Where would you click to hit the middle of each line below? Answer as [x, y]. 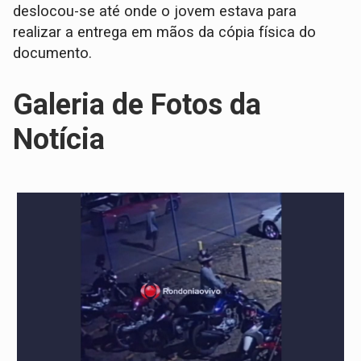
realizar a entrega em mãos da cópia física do [165, 33]
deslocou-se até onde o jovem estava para [155, 12]
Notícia [59, 140]
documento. [53, 54]
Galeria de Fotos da [137, 105]
